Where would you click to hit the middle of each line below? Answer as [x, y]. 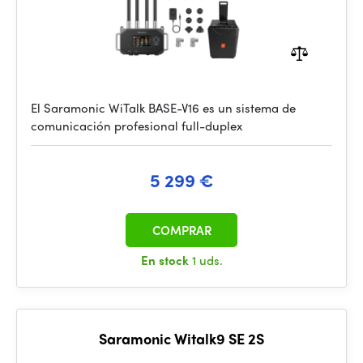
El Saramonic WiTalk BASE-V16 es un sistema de [163, 108]
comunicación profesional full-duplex [137, 126]
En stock [166, 260]
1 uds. [207, 260]
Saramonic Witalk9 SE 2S [181, 338]
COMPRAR [181, 230]
